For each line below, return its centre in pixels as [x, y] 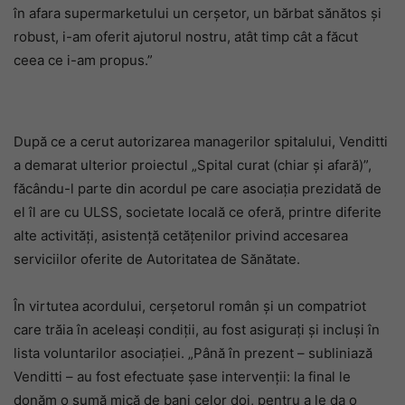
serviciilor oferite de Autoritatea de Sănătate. [157, 259]
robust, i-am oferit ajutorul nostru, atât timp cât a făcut [186, 37]
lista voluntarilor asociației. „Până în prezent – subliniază [193, 353]
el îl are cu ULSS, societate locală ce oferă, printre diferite [198, 212]
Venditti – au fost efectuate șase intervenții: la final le [182, 377]
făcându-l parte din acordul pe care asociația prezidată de [198, 188]
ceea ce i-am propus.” [83, 60]
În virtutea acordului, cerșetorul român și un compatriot [190, 306]
